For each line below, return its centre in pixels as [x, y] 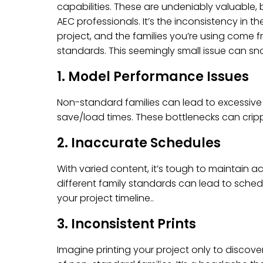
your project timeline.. [105, 198]
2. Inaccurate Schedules [139, 143]
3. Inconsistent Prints [127, 224]
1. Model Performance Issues [153, 77]
